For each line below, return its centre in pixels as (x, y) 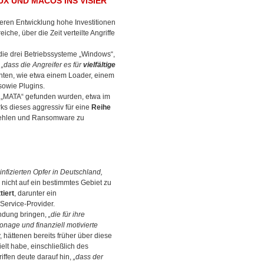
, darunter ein (35, 193)
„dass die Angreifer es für (42, 65)
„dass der (88, 257)
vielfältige (99, 65)
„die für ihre (67, 214)
